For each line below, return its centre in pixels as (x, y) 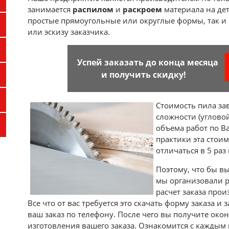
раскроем (142, 9)
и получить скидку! (143, 75)
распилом (93, 9)
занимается (50, 9)
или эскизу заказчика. (69, 32)
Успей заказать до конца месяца (143, 63)
